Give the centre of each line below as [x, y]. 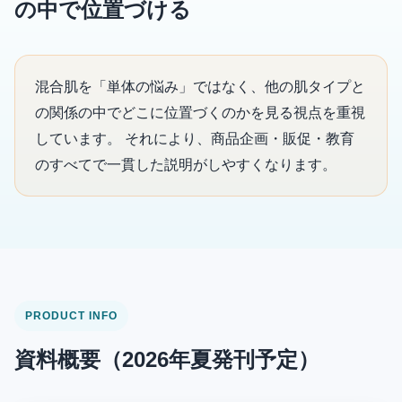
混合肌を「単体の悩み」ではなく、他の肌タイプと [200, 87]
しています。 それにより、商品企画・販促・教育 [195, 139]
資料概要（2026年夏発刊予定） [167, 360]
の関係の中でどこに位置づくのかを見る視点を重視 [200, 113]
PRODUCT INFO [71, 316]
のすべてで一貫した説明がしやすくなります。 [186, 165]
